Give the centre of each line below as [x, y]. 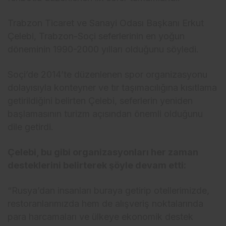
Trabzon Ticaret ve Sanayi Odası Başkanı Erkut [106, 23]
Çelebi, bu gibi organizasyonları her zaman [103, 152]
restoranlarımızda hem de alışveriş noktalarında [106, 204]
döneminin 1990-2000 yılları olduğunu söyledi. [103, 49]
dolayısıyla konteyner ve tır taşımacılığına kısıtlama [112, 88]
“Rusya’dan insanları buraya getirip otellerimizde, [109, 190]
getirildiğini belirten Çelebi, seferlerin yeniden [100, 101]
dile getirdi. [31, 127]
